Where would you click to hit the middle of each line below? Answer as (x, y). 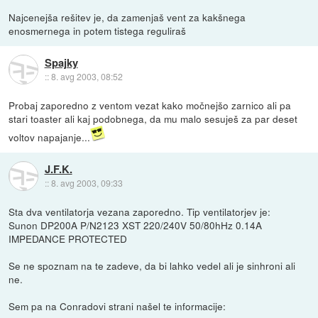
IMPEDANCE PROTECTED (68, 238)
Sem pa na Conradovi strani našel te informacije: (117, 306)
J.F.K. (58, 169)
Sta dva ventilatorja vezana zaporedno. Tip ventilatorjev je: (140, 211)
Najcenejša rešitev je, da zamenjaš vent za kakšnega (127, 17)
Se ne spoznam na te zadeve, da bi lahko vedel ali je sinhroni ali (152, 265)
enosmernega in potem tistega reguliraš (98, 30)
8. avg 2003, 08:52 (87, 77)
